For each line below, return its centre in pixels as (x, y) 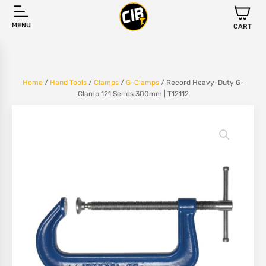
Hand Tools (68, 83)
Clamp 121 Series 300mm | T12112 (133, 94)
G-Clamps (142, 83)
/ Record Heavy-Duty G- (201, 83)
